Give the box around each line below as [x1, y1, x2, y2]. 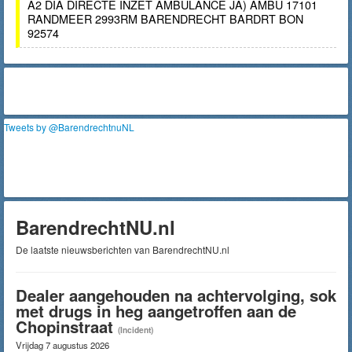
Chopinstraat [16, 315, 113, 338]
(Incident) [118, 324, 153, 335]
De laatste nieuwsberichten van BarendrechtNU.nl [16, 243, 229, 256]
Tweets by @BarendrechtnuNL [4, 120, 134, 134]
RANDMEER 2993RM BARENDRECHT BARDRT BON [27, 10, 303, 27]
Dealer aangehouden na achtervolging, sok [16, 284, 336, 306]
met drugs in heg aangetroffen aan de [16, 299, 296, 322]
